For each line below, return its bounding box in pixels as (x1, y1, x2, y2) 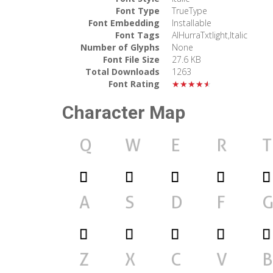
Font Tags (115, 29, 160, 41)
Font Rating (108, 77, 160, 90)
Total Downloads (85, 65, 160, 77)
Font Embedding (88, 16, 160, 29)
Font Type (116, 4, 160, 16)
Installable (172, 16, 211, 29)
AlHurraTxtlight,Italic (172, 29, 247, 41)
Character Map (62, 101, 185, 123)
